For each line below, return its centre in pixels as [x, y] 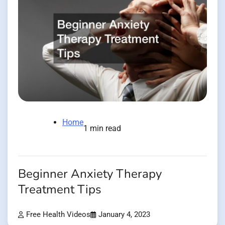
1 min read [102, 129]
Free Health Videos [58, 215]
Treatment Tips [60, 190]
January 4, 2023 [124, 215]
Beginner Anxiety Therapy [90, 174]
